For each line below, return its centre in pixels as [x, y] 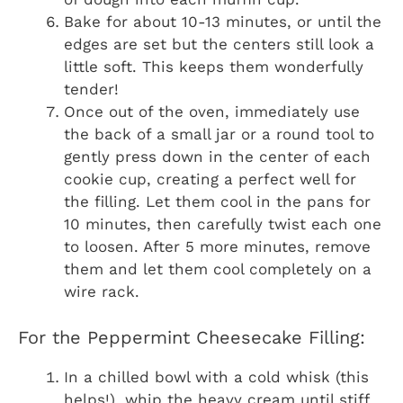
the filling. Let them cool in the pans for [217, 202]
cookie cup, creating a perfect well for [210, 179]
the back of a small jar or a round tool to [219, 134]
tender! [91, 90]
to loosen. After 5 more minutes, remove [217, 247]
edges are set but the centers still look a [219, 45]
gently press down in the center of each [217, 157]
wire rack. [102, 292]
